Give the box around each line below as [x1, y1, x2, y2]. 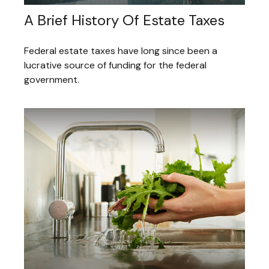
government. [24, 73, 79, 86]
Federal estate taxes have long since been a [24, 44, 217, 57]
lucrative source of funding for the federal [24, 58, 207, 71]
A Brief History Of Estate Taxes [24, 10, 225, 29]
